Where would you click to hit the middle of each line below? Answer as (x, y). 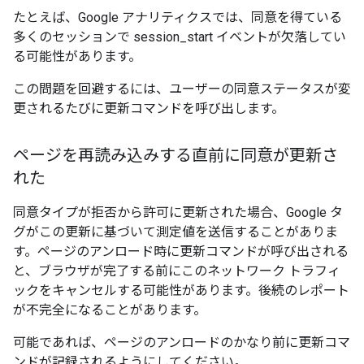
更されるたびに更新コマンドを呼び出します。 (149, 108)
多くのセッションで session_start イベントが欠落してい (180, 37)
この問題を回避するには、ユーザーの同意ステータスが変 (182, 89)
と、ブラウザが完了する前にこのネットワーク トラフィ (177, 271)
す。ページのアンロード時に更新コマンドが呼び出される (181, 251)
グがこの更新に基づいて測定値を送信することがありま (175, 232)
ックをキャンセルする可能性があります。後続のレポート (181, 290)
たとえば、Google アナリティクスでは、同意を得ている (178, 17)
